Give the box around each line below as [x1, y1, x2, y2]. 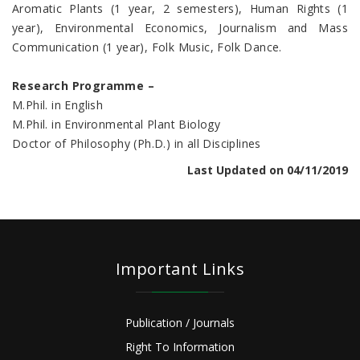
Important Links [116, 258, 244, 280]
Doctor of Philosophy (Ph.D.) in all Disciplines [12, 136, 261, 152]
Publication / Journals [125, 315, 235, 331]
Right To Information [125, 339, 235, 355]
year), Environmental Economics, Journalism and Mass [12, 20, 348, 36]
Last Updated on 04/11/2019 [187, 162, 348, 178]
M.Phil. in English [12, 97, 104, 113]
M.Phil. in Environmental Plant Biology [12, 117, 221, 133]
